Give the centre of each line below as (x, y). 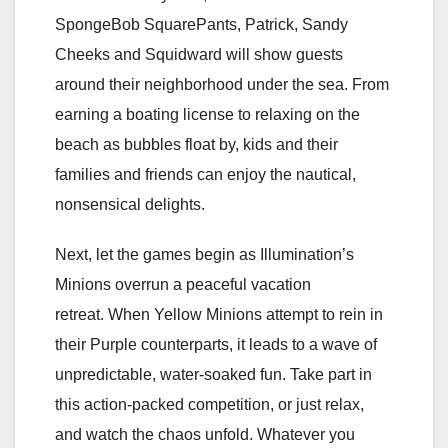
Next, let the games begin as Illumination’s (204, 254)
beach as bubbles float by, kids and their (196, 144)
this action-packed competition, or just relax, (209, 404)
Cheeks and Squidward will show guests (199, 54)
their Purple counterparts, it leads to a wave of (216, 344)
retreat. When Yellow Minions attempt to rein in (219, 314)
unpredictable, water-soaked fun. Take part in (213, 374)
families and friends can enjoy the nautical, (205, 174)
